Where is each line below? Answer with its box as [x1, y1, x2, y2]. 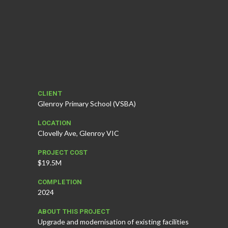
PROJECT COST [38, 147, 88, 157]
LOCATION [38, 118, 71, 128]
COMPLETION [38, 177, 82, 187]
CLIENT [38, 88, 62, 98]
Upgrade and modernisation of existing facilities [38, 217, 189, 226]
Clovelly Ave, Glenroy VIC [38, 128, 119, 137]
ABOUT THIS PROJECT [38, 206, 110, 216]
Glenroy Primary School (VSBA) [38, 99, 136, 108]
